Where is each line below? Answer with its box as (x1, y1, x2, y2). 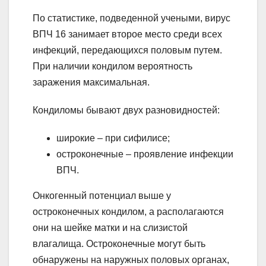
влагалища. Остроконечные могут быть (33, 238, 205, 249)
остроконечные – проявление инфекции (56, 148, 233, 159)
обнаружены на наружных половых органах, (33, 254, 229, 265)
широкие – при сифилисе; (56, 132, 170, 143)
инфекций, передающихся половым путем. (33, 45, 222, 55)
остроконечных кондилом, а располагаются (33, 206, 224, 217)
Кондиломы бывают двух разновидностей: (33, 104, 220, 115)
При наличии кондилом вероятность (33, 61, 192, 71)
